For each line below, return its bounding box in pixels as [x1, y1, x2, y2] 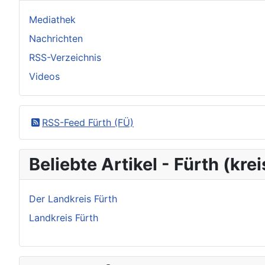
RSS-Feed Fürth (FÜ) [42, 116, 134, 128]
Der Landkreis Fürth [29, 192, 117, 205]
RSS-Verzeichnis [29, 51, 101, 63]
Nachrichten [29, 32, 83, 44]
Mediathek [29, 13, 76, 25]
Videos [29, 70, 60, 82]
